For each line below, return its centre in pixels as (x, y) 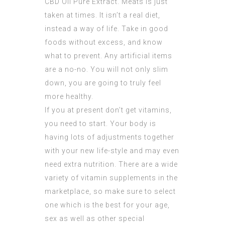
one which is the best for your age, (107, 205)
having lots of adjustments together (109, 137)
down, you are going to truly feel (103, 83)
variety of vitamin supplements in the (111, 178)
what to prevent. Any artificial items (108, 56)
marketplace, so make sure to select (110, 192)
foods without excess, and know (104, 42)
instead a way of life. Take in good (106, 29)
